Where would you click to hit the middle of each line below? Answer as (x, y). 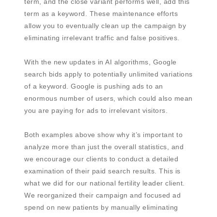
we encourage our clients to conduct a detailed (101, 159)
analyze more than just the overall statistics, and (104, 147)
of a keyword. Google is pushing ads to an (94, 86)
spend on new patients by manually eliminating (101, 208)
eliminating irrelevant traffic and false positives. (102, 38)
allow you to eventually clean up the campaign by (105, 26)
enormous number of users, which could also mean (108, 99)
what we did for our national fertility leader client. (105, 183)
